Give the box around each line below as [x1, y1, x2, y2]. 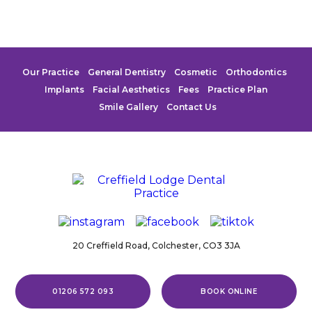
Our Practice [22, 67, 79, 78]
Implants [45, 84, 84, 95]
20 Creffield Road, [72, 240, 150, 251]
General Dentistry [88, 67, 166, 78]
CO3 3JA [202, 240, 240, 251]
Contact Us [166, 102, 217, 113]
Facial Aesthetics [93, 84, 170, 95]
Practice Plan [208, 84, 267, 95]
